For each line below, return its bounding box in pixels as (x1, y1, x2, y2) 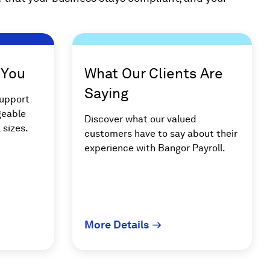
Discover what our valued (84, 113, 196, 125)
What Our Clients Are (84, 64, 223, 83)
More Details (84, 218, 149, 231)
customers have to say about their (84, 128, 237, 140)
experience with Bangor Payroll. (84, 142, 225, 154)
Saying (84, 84, 128, 102)
